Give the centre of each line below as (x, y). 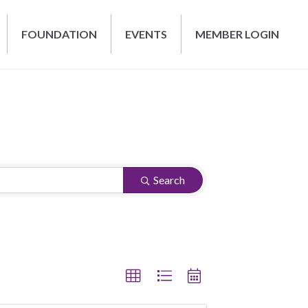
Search (169, 179)
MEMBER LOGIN (238, 34)
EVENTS (146, 34)
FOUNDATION (59, 34)
